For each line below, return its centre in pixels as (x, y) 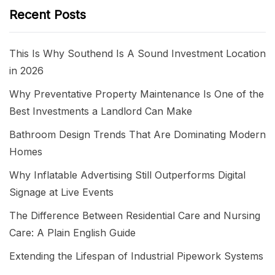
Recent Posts (48, 14)
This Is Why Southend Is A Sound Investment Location (137, 53)
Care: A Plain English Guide (72, 232)
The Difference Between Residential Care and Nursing (135, 215)
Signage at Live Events (61, 192)
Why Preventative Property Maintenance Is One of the (137, 94)
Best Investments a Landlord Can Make (101, 111)
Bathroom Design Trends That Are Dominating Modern (137, 134)
